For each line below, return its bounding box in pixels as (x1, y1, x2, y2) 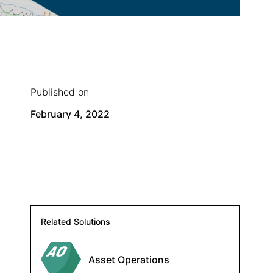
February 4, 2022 (30, 108, 110, 121)
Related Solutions (41, 216, 111, 227)
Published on (30, 86, 90, 99)
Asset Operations (88, 253, 169, 266)
